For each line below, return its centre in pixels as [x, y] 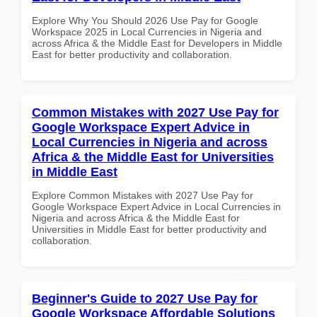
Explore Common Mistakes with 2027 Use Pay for [143, 195]
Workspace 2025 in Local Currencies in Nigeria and [147, 31]
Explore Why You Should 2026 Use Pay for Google [145, 20]
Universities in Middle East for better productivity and [149, 229]
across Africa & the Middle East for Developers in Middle [157, 43]
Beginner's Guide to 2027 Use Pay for [145, 298]
